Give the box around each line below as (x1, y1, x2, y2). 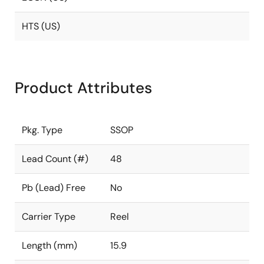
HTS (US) (22, 20, 60, 32)
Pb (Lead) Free (22, 181, 85, 194)
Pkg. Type (22, 124, 62, 136)
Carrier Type (22, 210, 75, 223)
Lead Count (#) (22, 153, 88, 165)
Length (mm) (22, 239, 77, 252)
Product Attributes (15, 78, 152, 98)
